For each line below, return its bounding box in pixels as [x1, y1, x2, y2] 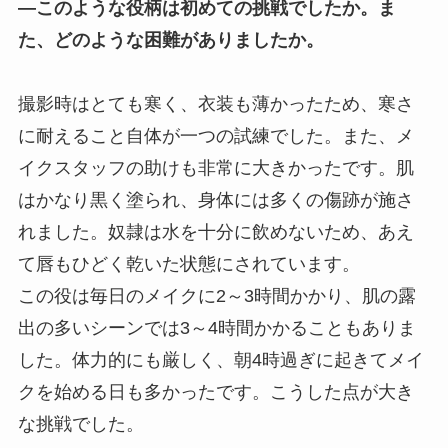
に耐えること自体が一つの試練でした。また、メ [17, 126, 414, 147]
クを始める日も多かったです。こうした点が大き [17, 382, 414, 403]
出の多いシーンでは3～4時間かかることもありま [17, 318, 416, 339]
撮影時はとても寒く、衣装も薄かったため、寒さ [17, 94, 414, 115]
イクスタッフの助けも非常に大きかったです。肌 [17, 158, 414, 179]
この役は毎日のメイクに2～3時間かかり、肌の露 [17, 286, 416, 307]
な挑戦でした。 [17, 414, 144, 435]
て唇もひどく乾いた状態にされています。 [17, 254, 360, 275]
